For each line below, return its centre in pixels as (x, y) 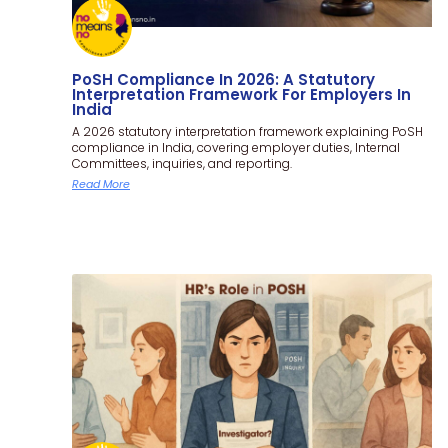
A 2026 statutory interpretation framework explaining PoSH (247, 131)
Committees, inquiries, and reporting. (182, 163)
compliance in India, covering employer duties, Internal (236, 147)
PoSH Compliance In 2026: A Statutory (223, 79)
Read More (101, 183)
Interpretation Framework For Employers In (241, 94)
